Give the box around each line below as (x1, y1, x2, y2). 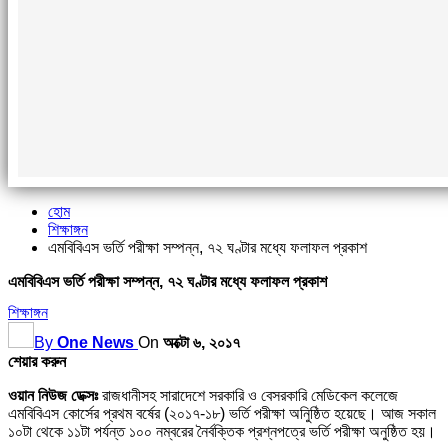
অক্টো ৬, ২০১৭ (163, 334, 240, 352)
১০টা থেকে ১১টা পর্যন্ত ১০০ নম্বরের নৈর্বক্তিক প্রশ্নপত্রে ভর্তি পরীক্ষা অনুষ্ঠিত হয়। (8, 423, 436, 441)
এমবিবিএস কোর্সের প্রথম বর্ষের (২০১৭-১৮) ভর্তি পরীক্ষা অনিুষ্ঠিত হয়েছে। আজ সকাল (8, 405, 436, 423)
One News (57, 334, 134, 352)
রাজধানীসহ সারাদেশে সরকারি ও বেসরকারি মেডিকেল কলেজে (98, 387, 398, 405)
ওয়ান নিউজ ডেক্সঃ (8, 387, 98, 405)
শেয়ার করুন (8, 353, 66, 371)
